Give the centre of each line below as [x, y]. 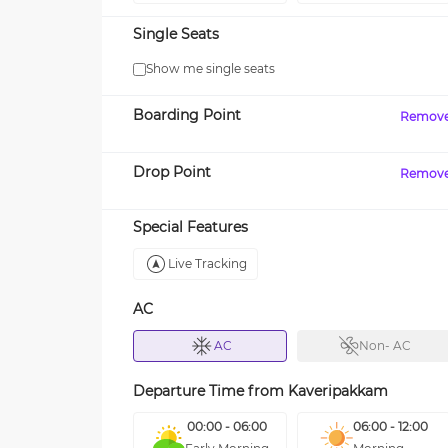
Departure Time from [210, 391]
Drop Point [172, 172]
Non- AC [384, 345]
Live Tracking [207, 263]
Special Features [190, 227]
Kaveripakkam [338, 391]
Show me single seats [210, 68]
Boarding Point [187, 115]
